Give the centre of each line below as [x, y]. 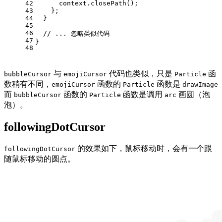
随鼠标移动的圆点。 [40, 159]
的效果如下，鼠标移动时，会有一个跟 [144, 149]
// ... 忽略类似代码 [76, 34]
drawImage [200, 85]
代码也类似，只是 [141, 74]
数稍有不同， [28, 84]
